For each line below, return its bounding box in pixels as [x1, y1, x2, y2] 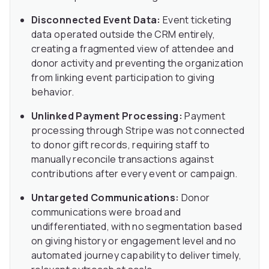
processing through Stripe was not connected [31, 124, 245, 138]
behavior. [31, 85, 74, 99]
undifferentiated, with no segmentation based [31, 220, 243, 234]
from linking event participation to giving [31, 71, 215, 85]
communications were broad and [31, 205, 181, 219]
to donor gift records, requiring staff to [31, 138, 210, 152]
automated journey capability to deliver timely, [31, 249, 241, 262]
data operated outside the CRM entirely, [31, 28, 216, 41]
